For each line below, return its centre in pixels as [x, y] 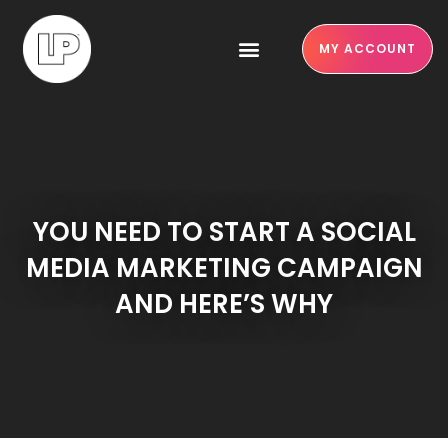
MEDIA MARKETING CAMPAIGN [224, 268]
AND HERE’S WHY [224, 304]
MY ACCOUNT [367, 48]
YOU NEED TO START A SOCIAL [224, 232]
